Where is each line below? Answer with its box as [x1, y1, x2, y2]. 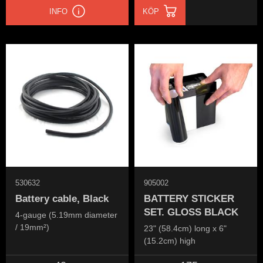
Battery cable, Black [15, 193, 109, 204]
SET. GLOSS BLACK [144, 206, 238, 218]
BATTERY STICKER [144, 193, 234, 204]
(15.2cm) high [144, 236, 195, 246]
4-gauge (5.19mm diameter [15, 210, 117, 220]
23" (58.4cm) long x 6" [144, 224, 227, 234]
